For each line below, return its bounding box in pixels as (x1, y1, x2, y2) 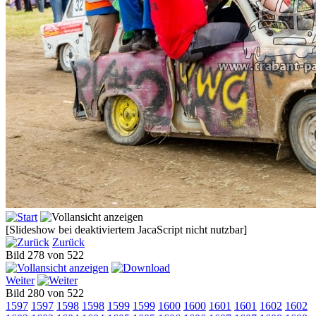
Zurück (52, 236, 85, 249)
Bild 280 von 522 (6, 287, 90, 300)
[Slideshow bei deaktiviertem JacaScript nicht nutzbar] (6, 224, 247, 236)
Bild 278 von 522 (6, 249, 90, 262)
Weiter (6, 274, 35, 287)
